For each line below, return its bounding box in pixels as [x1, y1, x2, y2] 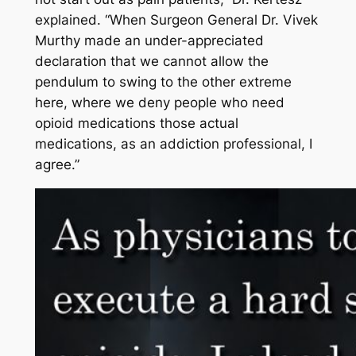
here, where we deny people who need [34, 95, 284, 111]
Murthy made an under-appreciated [34, 33, 264, 49]
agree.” [34, 157, 79, 173]
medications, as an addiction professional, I [34, 136, 312, 153]
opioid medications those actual [34, 115, 238, 132]
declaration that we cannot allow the [34, 53, 269, 70]
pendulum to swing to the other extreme [34, 74, 292, 91]
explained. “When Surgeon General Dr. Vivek [34, 12, 318, 29]
